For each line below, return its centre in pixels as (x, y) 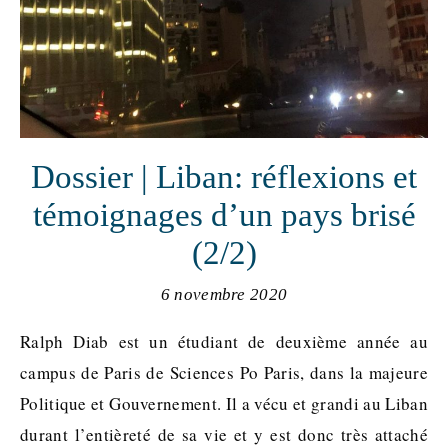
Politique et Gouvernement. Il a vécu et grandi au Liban (224, 403)
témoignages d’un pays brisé (224, 215)
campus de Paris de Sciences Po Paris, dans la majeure (224, 372)
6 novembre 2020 (224, 294)
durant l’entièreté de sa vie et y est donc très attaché (224, 434)
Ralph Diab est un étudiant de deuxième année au (26, 341)
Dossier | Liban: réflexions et (224, 177)
